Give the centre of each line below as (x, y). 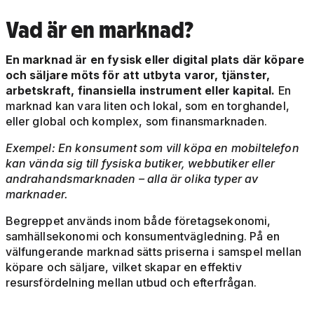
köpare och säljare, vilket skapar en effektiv (123, 267)
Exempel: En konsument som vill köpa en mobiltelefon (152, 148)
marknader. (38, 194)
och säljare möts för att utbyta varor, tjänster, (138, 75)
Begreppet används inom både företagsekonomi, (138, 221)
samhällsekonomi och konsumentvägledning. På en (142, 237)
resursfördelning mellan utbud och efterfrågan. (131, 283)
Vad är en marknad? (99, 30)
